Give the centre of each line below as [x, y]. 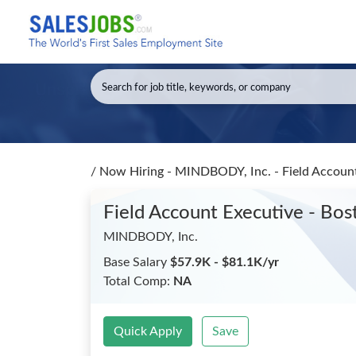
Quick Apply [148, 331]
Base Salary [137, 262]
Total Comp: [138, 281]
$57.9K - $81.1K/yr [224, 262]
